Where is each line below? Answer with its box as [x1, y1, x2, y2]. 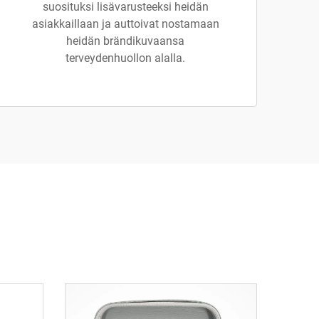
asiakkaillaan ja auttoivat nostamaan [31, 17, 219, 31]
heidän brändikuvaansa [66, 34, 184, 48]
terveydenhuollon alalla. [66, 51, 185, 65]
